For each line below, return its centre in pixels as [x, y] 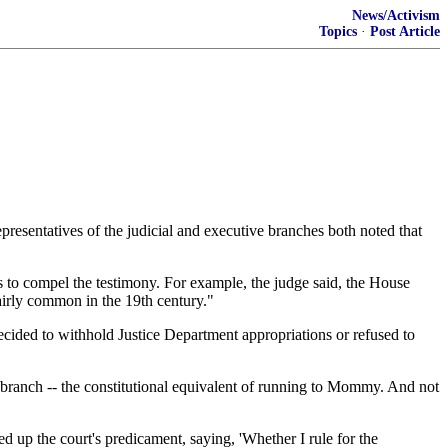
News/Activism [396, 15]
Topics [338, 31]
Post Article [405, 31]
